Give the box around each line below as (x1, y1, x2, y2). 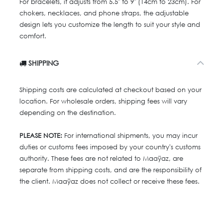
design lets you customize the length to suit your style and (19, 20, 200, 29)
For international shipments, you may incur (62, 131, 198, 140)
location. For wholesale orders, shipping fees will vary (19, 97, 187, 106)
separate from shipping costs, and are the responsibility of (19, 165, 202, 174)
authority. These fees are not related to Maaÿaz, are (19, 154, 183, 163)
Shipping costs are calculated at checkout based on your (19, 85, 202, 94)
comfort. (19, 31, 46, 40)
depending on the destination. (19, 108, 116, 117)
